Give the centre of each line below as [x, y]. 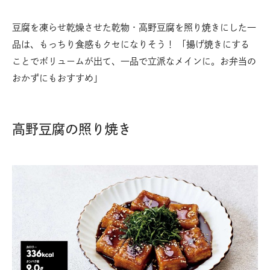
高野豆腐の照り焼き [72, 129]
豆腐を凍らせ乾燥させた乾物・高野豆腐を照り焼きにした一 [134, 27]
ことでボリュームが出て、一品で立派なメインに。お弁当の [134, 61]
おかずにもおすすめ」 [57, 78]
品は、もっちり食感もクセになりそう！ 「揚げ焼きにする [131, 44]
